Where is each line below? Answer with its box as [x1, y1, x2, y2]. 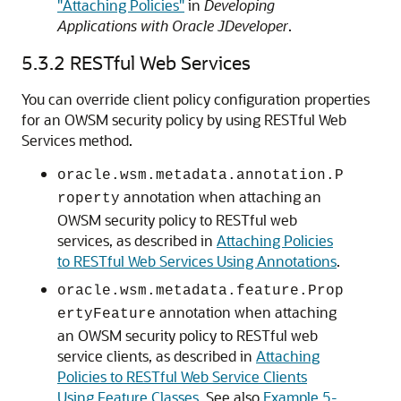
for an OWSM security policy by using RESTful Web [21, 110, 346, 129]
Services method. [21, 131, 132, 149]
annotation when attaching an [120, 187, 321, 206]
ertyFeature [57, 306, 156, 322]
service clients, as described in [57, 346, 256, 365]
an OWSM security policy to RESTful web [57, 326, 318, 345]
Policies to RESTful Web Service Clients [57, 367, 307, 386]
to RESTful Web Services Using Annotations [57, 252, 337, 270]
